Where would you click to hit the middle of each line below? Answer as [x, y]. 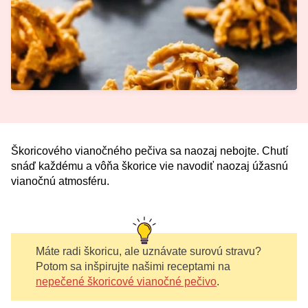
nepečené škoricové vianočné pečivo [126, 282]
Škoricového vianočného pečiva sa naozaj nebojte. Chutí [150, 151]
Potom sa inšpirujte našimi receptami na [133, 266]
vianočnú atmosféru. [60, 181]
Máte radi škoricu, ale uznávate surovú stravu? [148, 251]
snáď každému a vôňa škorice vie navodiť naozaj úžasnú [150, 166]
